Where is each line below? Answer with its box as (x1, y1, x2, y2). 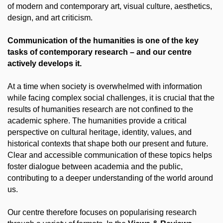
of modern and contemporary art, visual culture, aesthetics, (7, 2, 212, 10)
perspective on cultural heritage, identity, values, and (7, 128, 192, 136)
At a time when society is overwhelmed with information (7, 82, 202, 91)
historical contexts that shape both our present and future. (7, 139, 208, 148)
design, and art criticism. (7, 13, 93, 22)
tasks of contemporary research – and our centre (7, 48, 192, 56)
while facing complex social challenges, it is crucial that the (7, 94, 215, 102)
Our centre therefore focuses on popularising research (7, 208, 197, 217)
